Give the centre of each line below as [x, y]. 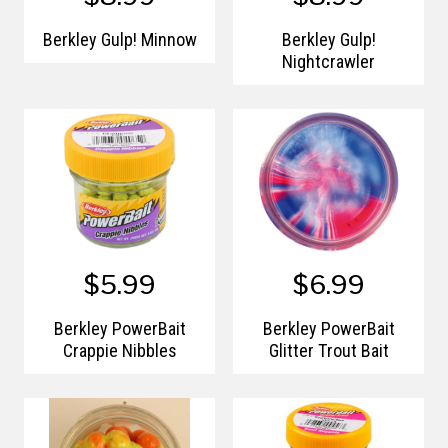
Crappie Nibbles [119, 350]
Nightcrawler [328, 61]
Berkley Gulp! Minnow [119, 39]
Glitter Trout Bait [328, 350]
